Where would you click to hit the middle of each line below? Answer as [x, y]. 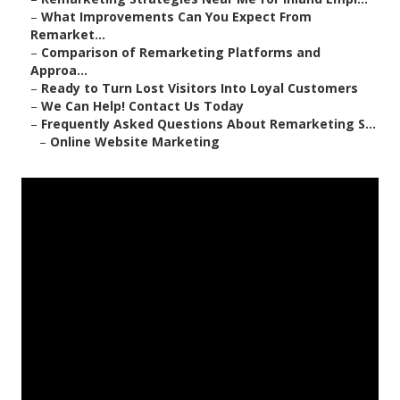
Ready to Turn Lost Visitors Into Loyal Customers [200, 88]
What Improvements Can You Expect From [176, 17]
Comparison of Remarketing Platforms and [181, 53]
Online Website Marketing [135, 142]
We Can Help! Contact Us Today [142, 106]
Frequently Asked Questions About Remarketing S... [208, 124]
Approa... [59, 71]
